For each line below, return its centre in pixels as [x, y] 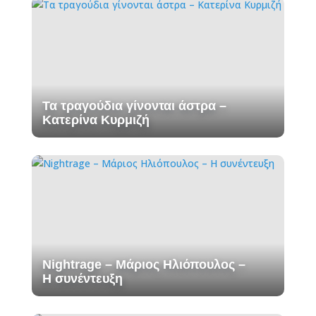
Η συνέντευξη [82, 279]
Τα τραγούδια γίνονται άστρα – [134, 106]
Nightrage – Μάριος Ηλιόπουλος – [144, 265]
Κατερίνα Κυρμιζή [96, 120]
